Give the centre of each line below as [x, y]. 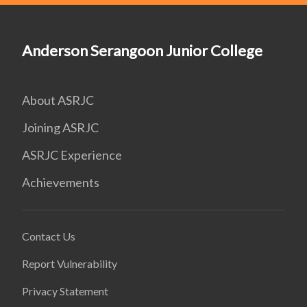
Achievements [61, 183]
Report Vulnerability [70, 264]
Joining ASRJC [60, 128]
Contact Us [49, 236]
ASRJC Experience [72, 155]
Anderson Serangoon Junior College [142, 51]
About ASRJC [58, 100]
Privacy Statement [65, 291]
